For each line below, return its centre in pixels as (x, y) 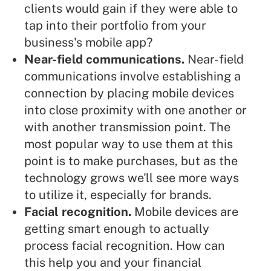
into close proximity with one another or (135, 110)
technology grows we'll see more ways (132, 178)
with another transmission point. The (127, 127)
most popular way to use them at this (129, 144)
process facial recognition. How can (125, 246)
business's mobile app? (88, 43)
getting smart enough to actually (117, 229)
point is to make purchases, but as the (131, 161)
